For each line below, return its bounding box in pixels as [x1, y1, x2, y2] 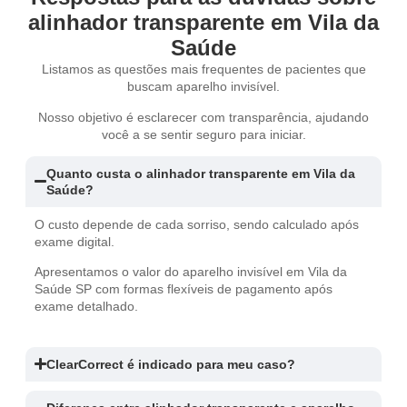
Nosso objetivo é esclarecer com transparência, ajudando [38, 109, 369, 124]
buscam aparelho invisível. [127, 79, 280, 94]
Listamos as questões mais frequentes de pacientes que [41, 62, 366, 77]
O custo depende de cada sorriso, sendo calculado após [35, 216, 359, 232]
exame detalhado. [35, 299, 138, 314]
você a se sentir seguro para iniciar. [101, 126, 306, 142]
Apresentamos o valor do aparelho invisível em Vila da [35, 264, 347, 280]
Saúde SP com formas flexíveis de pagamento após [35, 282, 333, 297]
